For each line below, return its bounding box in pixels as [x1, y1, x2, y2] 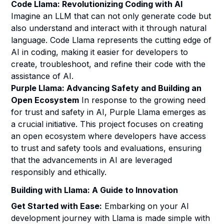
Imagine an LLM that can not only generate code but [11, 11, 211, 21]
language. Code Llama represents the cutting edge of [11, 35, 212, 45]
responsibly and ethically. [11, 167, 107, 177]
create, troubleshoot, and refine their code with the [11, 59, 206, 69]
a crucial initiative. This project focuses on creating [11, 119, 203, 129]
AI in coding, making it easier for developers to [11, 47, 188, 57]
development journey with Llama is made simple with [11, 213, 210, 223]
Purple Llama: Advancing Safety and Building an [11, 83, 202, 93]
